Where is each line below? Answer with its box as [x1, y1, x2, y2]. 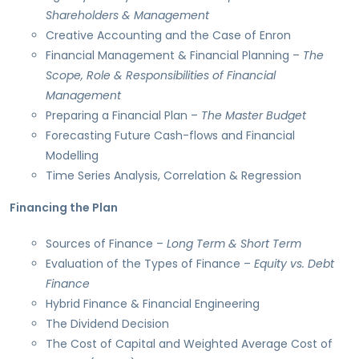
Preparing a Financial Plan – [46, 107, 201, 124]
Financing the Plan [10, 200, 118, 216]
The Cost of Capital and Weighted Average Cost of [46, 336, 333, 353]
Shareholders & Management [46, 7, 209, 24]
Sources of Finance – [46, 236, 167, 252]
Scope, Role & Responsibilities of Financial [46, 67, 276, 84]
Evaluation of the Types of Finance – [46, 256, 254, 272]
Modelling [46, 147, 99, 164]
